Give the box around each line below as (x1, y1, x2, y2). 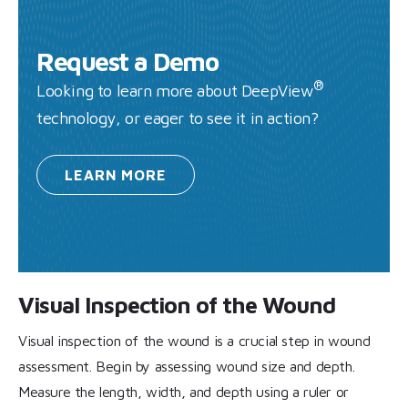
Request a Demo (36, 46, 218, 77)
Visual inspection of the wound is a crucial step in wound (18, 332, 371, 350)
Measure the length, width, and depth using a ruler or (18, 383, 349, 401)
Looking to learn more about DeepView (36, 81, 313, 101)
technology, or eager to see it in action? (36, 108, 319, 128)
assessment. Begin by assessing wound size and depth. (18, 358, 355, 375)
